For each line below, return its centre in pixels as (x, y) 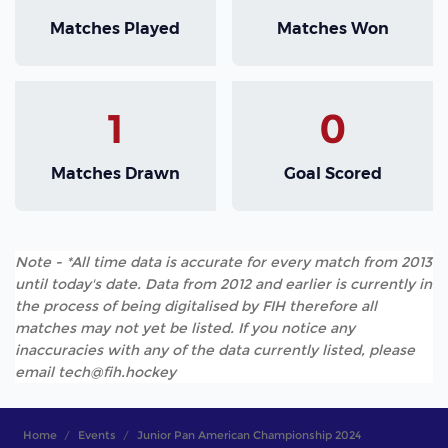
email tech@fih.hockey (95, 372)
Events (96, 435)
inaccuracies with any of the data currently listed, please (215, 350)
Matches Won (332, 28)
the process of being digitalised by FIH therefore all (196, 306)
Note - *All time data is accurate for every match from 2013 (223, 262)
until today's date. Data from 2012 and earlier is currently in (223, 284)
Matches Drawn (115, 173)
